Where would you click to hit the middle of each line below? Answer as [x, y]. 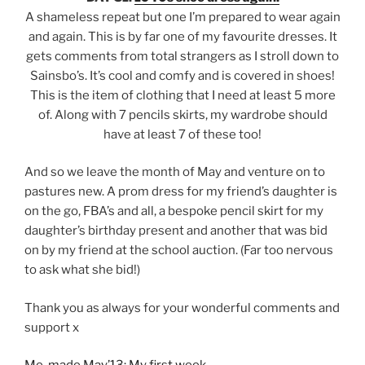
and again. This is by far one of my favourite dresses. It [182, 36]
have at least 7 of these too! [182, 134]
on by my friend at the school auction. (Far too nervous [179, 251]
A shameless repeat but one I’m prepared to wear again [182, 17]
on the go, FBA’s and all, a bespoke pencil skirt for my [174, 211]
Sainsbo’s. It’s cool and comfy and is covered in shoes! [182, 75]
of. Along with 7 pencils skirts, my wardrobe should [182, 114]
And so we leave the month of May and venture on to [175, 172]
